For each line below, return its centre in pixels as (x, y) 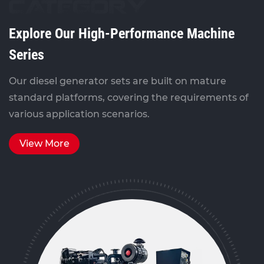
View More (44, 143)
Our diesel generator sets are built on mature (118, 81)
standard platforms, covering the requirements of (129, 98)
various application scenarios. (79, 114)
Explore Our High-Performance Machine (122, 34)
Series (27, 55)
